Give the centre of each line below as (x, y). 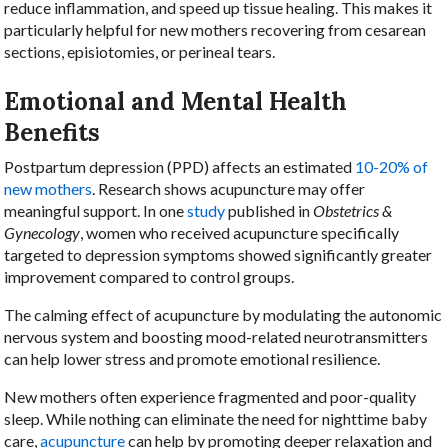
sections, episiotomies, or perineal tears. (140, 52)
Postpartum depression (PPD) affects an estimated (180, 166)
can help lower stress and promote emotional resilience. (192, 358)
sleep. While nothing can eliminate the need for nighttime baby (216, 418)
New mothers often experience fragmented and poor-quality (210, 396)
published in (269, 210)
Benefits (52, 133)
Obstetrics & (353, 210)
